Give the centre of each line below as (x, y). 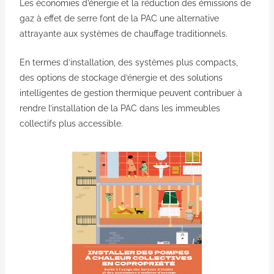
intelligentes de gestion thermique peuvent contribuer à (131, 93)
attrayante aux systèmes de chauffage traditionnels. (123, 34)
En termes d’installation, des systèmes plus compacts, (128, 63)
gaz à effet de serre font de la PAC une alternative (119, 19)
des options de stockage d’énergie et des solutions (121, 78)
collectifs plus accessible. (72, 124)
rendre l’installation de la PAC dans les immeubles (120, 109)
